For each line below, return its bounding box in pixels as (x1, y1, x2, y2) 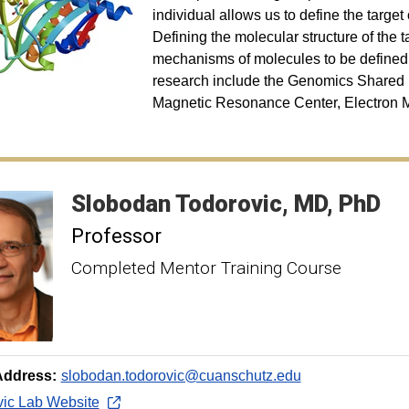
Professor (70, 224, 162, 247)
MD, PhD (293, 190, 381, 217)
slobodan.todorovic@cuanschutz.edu (60, 368, 301, 383)
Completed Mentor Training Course (70, 257, 341, 278)
